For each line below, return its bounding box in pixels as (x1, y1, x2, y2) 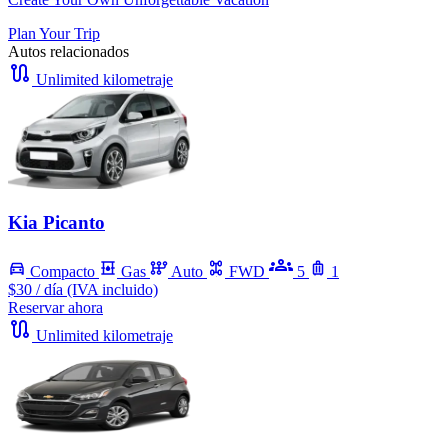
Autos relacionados (8, 43, 129, 61)
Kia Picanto (8, 211, 105, 233)
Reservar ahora (8, 298, 103, 316)
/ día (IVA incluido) (36, 280, 158, 298)
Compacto (30, 262, 95, 280)
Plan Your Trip (8, 25, 100, 43)
